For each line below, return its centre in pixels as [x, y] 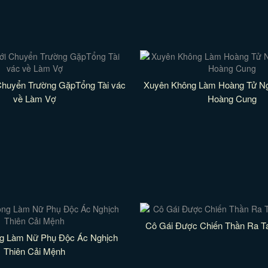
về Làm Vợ [34, 98]
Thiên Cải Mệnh [35, 251]
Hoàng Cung [232, 98]
